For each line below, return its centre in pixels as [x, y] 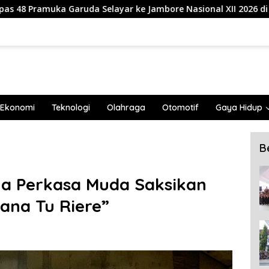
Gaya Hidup [239, 107]
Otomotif [180, 107]
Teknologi [71, 107]
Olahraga [126, 107]
